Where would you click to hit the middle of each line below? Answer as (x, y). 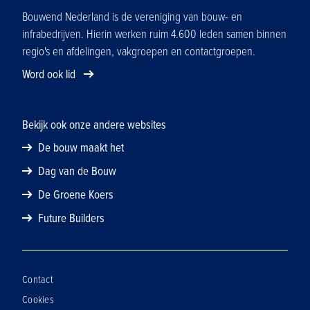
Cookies (38, 300)
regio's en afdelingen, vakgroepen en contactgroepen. (139, 52)
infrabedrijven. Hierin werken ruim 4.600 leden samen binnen (154, 35)
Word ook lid (50, 75)
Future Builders (71, 219)
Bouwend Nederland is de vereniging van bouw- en (132, 17)
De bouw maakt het (81, 148)
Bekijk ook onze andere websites (94, 125)
